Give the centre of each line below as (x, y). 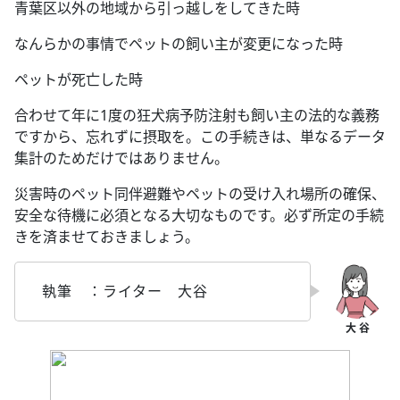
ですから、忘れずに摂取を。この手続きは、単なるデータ (200, 136)
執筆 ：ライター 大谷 (125, 291)
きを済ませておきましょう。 (107, 236)
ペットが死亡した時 (79, 79)
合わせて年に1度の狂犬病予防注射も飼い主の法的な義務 (197, 115)
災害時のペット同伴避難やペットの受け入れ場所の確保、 (200, 193)
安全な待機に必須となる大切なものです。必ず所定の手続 (199, 215)
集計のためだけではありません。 (121, 158)
